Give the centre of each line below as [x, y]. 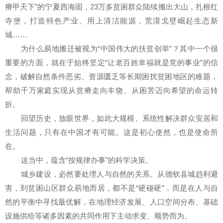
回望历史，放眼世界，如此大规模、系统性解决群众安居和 [119, 118]
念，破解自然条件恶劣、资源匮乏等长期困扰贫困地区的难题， [111, 77]
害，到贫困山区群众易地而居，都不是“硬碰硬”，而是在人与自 [111, 188]
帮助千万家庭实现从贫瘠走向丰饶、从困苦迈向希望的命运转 [111, 91]
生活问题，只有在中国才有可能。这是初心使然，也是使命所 [111, 132]
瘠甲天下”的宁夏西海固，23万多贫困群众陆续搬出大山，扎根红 [111, 7]
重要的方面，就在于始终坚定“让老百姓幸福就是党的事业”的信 [111, 63]
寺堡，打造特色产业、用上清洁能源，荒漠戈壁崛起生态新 [111, 21]
